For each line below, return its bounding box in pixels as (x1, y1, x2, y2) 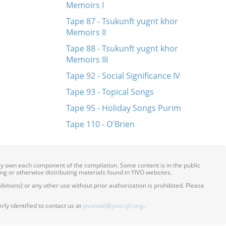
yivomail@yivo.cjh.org (83, 201, 143, 210)
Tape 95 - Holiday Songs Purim (66, 102, 181, 114)
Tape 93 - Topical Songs (66, 86, 154, 97)
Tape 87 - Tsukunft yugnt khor (66, 16, 178, 27)
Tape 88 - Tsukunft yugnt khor (66, 43, 178, 54)
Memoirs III (66, 54, 108, 65)
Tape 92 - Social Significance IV (66, 70, 180, 81)
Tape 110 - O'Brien (66, 119, 135, 130)
